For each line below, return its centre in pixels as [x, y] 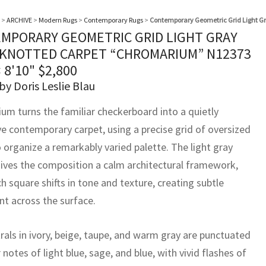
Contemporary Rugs [113, 20]
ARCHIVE [19, 20]
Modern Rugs [58, 20]
